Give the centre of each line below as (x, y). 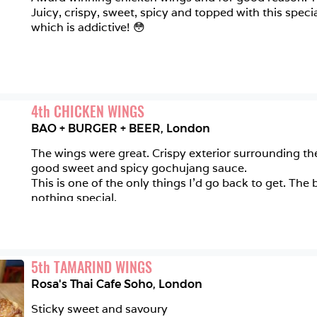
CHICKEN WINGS (99, 111)
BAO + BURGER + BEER (96, 128)
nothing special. (74, 198)
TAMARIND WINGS (103, 267)
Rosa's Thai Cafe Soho (92, 284)
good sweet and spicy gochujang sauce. (140, 168)
